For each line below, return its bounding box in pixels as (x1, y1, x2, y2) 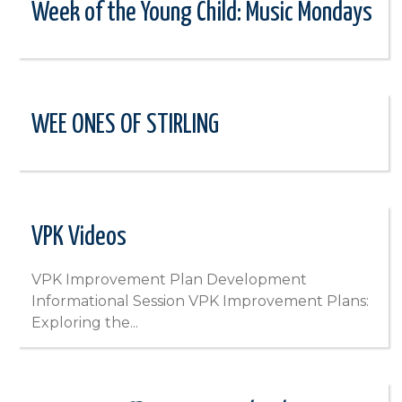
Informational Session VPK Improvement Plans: (31, 293, 369, 310)
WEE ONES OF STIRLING (31, 112, 219, 139)
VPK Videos (31, 224, 127, 251)
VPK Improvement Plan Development (31, 271, 307, 289)
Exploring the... (31, 314, 138, 332)
